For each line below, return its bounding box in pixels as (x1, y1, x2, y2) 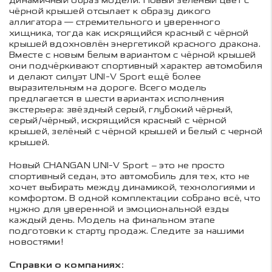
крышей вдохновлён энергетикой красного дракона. (9, 38, 261, 49)
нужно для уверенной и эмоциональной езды (9, 203, 229, 214)
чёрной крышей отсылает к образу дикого (9, 5, 211, 16)
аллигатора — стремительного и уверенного (9, 16, 220, 27)
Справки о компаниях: (9, 259, 124, 271)
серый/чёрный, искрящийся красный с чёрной (9, 115, 227, 126)
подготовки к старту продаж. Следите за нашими (9, 225, 245, 236)
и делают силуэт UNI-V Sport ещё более (9, 71, 202, 82)
